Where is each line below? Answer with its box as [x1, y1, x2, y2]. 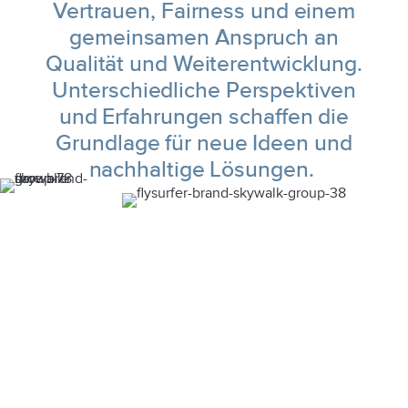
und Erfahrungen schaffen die [58, 107, 350, 129]
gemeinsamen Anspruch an [69, 27, 339, 50]
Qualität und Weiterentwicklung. [46, 54, 362, 76]
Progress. [157, 382, 251, 404]
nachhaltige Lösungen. [88, 159, 320, 182]
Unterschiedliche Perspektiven [52, 80, 356, 103]
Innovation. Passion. [105, 355, 303, 378]
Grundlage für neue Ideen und [56, 133, 352, 156]
